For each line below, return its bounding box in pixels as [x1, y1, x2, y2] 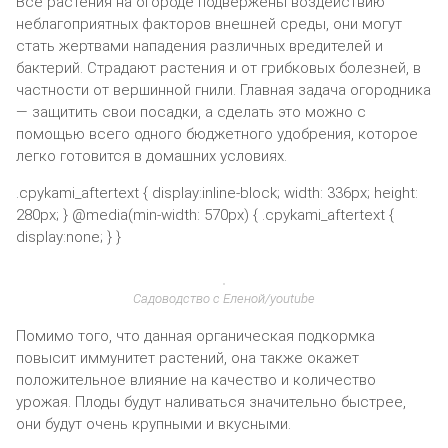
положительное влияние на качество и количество [16, 370, 376, 389]
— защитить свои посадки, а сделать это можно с [16, 102, 366, 121]
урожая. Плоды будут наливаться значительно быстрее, [16, 392, 406, 411]
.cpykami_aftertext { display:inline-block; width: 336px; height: [16, 183, 418, 202]
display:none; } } [16, 227, 121, 246]
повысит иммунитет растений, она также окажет [16, 348, 359, 367]
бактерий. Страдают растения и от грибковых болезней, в [16, 58, 421, 77]
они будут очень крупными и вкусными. [16, 414, 291, 433]
